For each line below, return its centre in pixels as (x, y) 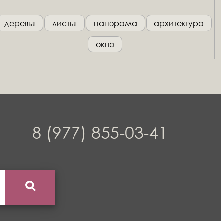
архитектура (179, 23)
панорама (116, 23)
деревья (20, 23)
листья (65, 23)
